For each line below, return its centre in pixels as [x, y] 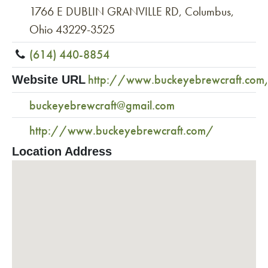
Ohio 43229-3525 [72, 29]
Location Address [62, 152]
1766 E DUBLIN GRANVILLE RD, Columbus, [132, 11]
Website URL [49, 80]
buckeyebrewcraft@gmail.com [102, 105]
